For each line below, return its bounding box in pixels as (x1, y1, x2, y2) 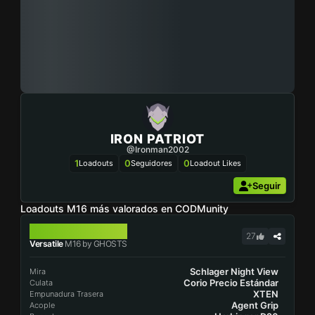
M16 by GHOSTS (63, 238, 127, 249)
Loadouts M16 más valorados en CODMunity (20, 202, 229, 214)
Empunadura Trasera (30, 289, 103, 299)
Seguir (252, 180, 281, 191)
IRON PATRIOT (110, 131, 205, 146)
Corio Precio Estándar (184, 277, 278, 288)
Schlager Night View (190, 266, 278, 277)
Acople (30, 300, 55, 310)
